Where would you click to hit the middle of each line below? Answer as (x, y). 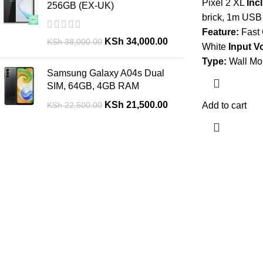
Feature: (220, 32)
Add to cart (224, 105)
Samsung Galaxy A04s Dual (106, 73)
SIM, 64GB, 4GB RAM (93, 86)
